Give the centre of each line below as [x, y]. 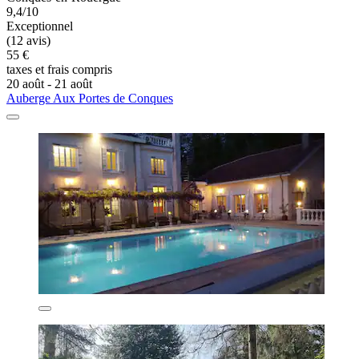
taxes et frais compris [59, 70]
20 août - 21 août [49, 84]
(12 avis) [28, 41]
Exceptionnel [40, 26]
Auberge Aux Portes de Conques [90, 99]
